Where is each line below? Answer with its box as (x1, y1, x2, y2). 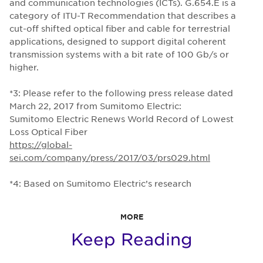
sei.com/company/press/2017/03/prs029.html (9, 152, 210, 163)
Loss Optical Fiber (9, 126, 87, 137)
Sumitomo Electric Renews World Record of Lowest (9, 113, 234, 124)
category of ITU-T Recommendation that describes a (9, 10, 236, 21)
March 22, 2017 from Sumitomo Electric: (9, 100, 181, 112)
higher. (9, 62, 39, 73)
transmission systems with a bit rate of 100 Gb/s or (9, 49, 229, 60)
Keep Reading (70, 230, 193, 249)
